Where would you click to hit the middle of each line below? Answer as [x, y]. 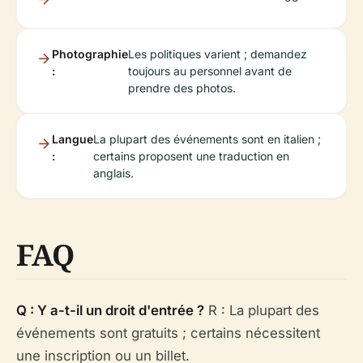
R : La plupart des [262, 310]
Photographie [90, 54]
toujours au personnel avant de [210, 71]
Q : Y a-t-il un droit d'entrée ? [110, 310]
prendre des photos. [182, 88]
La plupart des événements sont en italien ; [207, 139]
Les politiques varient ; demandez [218, 54]
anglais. [113, 173]
